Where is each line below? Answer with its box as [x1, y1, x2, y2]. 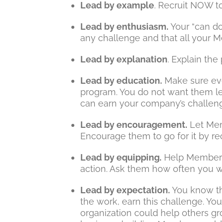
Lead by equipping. [80, 152, 162, 163]
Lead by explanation [80, 54, 167, 64]
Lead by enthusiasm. [80, 21, 168, 32]
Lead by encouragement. [80, 119, 187, 130]
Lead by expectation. [80, 185, 170, 195]
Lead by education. [80, 75, 162, 86]
